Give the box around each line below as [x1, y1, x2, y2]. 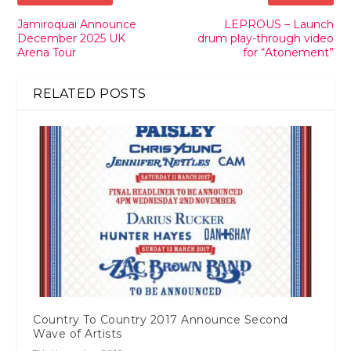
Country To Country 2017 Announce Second [33, 312, 288, 327]
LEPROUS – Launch [223, 16, 334, 31]
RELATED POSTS [33, 85, 147, 101]
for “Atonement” [242, 45, 334, 60]
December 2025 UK [17, 31, 126, 45]
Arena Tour [17, 45, 77, 60]
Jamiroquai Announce [17, 16, 137, 31]
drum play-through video [197, 31, 334, 45]
